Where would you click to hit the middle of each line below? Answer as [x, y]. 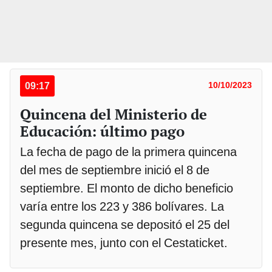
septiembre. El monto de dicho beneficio [127, 188]
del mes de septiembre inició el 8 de [115, 170]
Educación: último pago [102, 131]
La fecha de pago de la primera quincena [128, 151]
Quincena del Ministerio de [114, 114]
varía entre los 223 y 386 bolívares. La [122, 206]
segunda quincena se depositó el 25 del [125, 224]
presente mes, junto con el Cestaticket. [125, 243]
